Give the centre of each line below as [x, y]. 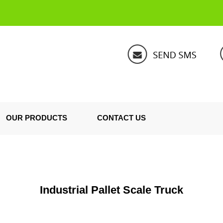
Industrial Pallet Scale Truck [111, 190]
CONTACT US [121, 118]
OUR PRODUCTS [37, 118]
